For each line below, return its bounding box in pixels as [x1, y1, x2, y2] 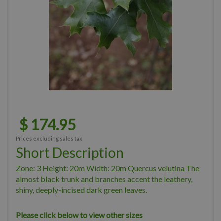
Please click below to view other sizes [16, 210, 143, 220]
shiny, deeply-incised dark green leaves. [16, 185, 147, 194]
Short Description [16, 144, 124, 161]
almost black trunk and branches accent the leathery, [16, 174, 192, 184]
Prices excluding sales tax [16, 135, 82, 142]
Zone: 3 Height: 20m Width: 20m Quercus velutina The [16, 163, 199, 173]
